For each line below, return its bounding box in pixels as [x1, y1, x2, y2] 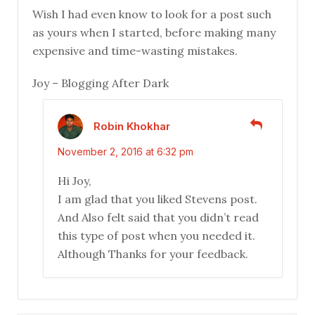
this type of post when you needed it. [58, 229, 255, 243]
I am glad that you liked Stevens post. [58, 192, 257, 207]
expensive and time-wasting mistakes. [32, 44, 238, 58]
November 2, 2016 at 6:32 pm [58, 146, 193, 158]
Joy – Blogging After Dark [32, 76, 169, 91]
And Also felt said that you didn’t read [58, 210, 259, 225]
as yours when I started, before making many [32, 25, 276, 40]
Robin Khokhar [94, 119, 170, 133]
